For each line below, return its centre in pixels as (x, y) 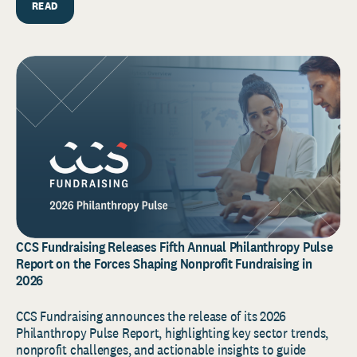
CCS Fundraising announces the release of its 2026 (151, 316)
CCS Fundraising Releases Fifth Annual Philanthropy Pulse (175, 246)
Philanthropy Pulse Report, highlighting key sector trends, (173, 332)
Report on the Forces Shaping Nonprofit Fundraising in (164, 263)
